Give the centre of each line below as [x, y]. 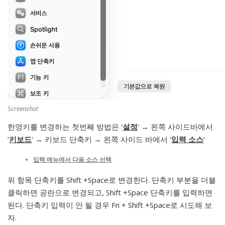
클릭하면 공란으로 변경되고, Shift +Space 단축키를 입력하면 [110, 193]
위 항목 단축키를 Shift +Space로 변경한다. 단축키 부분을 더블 [112, 180]
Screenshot [23, 108]
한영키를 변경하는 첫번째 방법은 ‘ [65, 126]
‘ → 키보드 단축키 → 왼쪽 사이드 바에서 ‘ [101, 139]
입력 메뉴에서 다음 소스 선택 [72, 160]
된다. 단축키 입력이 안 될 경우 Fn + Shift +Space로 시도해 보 [110, 205]
